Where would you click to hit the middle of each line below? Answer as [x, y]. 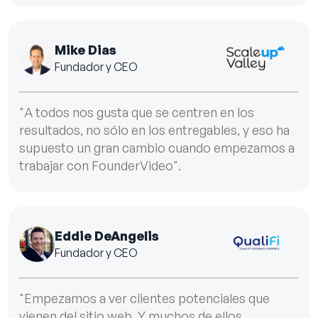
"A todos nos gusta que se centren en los [137, 112]
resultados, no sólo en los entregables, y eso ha [154, 130]
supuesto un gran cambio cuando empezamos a [157, 147]
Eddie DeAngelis [107, 236]
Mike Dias [86, 49]
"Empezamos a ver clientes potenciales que [144, 298]
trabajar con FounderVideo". [100, 165]
